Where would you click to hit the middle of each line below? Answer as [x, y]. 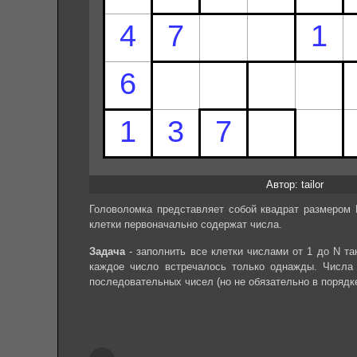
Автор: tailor [295, 184]
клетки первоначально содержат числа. [186, 224]
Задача [107, 252]
